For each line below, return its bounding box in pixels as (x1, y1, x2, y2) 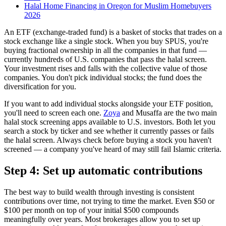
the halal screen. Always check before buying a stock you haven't (4, 136, 211, 145)
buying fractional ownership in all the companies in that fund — (4, 46, 207, 55)
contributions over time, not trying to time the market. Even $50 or (4, 197, 214, 206)
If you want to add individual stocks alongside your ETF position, (4, 99, 213, 108)
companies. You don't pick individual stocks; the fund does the (4, 73, 202, 82)
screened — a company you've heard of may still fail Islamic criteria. (4, 145, 221, 154)
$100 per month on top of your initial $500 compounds (4, 206, 179, 215)
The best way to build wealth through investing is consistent (4, 188, 194, 197)
